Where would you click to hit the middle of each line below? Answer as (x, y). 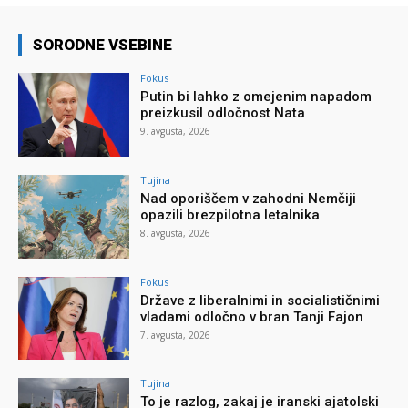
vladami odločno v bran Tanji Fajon (252, 316)
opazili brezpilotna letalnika (230, 214)
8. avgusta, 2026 (176, 233)
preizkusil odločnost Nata (223, 113)
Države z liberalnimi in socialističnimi (260, 300)
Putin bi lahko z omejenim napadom (256, 97)
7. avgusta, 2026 (176, 335)
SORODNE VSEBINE (102, 45)
